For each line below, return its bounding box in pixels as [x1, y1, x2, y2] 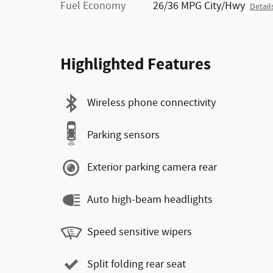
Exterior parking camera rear [87, 160, 217, 175]
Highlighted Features [60, 53, 211, 76]
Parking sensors [87, 128, 160, 143]
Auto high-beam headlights [87, 193, 213, 207]
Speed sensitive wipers [87, 225, 192, 239]
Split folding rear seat [87, 257, 186, 272]
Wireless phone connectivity [87, 96, 216, 110]
